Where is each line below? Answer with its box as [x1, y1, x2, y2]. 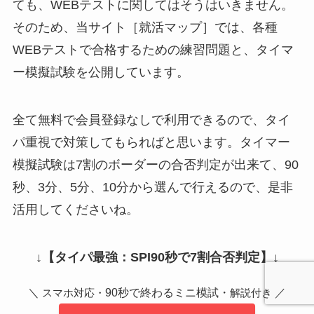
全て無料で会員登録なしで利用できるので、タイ [12, 113, 290, 128]
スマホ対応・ [42, 287, 105, 299]
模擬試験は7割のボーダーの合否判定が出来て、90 [12, 158, 299, 172]
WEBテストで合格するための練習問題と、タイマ [12, 43, 294, 57]
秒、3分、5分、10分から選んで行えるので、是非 [12, 180, 293, 195]
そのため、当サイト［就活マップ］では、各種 [12, 20, 278, 35]
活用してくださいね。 [12, 203, 139, 217]
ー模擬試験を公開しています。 [12, 65, 189, 80]
